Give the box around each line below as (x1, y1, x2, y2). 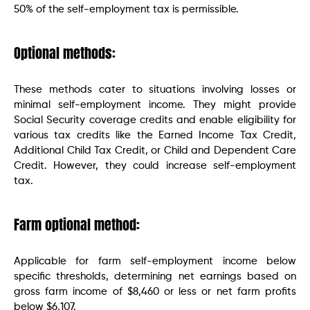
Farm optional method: (14, 213, 140, 235)
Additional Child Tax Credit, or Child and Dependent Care (14, 145, 296, 156)
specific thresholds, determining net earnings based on (14, 271, 296, 282)
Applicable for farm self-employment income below (14, 255, 296, 266)
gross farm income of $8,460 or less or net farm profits (14, 286, 296, 297)
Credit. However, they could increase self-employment (14, 160, 296, 171)
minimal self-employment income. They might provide (14, 99, 296, 110)
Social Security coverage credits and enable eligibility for (14, 114, 296, 125)
